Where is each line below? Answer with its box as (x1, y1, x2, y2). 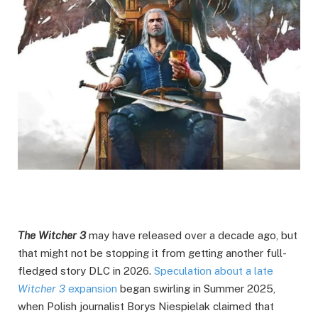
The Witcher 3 (18, 229, 86, 242)
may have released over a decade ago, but (86, 229, 297, 242)
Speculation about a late (154, 265, 273, 278)
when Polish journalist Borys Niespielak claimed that (18, 300, 274, 313)
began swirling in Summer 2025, (117, 283, 275, 295)
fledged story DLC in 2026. (18, 265, 154, 278)
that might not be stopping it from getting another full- (18, 247, 287, 260)
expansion (65, 283, 117, 295)
